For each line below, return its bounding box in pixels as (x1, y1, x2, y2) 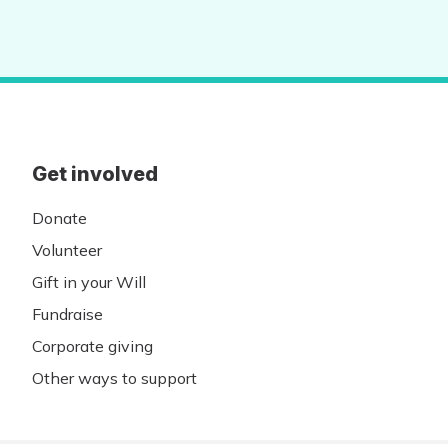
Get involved (32, 162, 158, 187)
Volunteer (32, 240, 102, 261)
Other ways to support (32, 368, 197, 389)
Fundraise (32, 304, 103, 325)
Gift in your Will (32, 272, 146, 293)
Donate (32, 208, 87, 229)
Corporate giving (32, 336, 153, 357)
